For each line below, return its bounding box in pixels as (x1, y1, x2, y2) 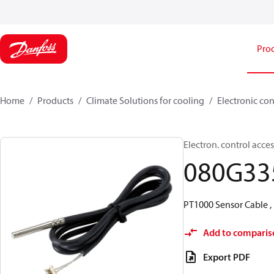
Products (37, 94, 73, 106)
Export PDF (203, 251, 250, 263)
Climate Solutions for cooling (86, 94, 204, 106)
